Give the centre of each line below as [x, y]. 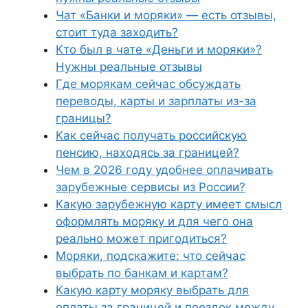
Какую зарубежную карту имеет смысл [169, 204]
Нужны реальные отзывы [129, 67]
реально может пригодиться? [141, 239]
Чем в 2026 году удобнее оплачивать [164, 170]
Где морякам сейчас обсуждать [148, 84]
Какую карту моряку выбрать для [152, 290]
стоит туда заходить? [117, 32]
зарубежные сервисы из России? [151, 187]
